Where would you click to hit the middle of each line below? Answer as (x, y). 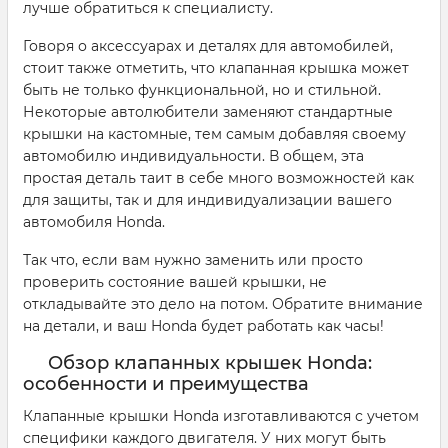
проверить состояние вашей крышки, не (175, 282)
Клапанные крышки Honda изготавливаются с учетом (221, 416)
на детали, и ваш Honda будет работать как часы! (203, 326)
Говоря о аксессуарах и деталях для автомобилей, (208, 46)
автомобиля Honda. (94, 222)
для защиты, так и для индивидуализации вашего (207, 200)
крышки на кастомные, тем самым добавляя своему (214, 134)
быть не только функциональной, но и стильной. (202, 90)
